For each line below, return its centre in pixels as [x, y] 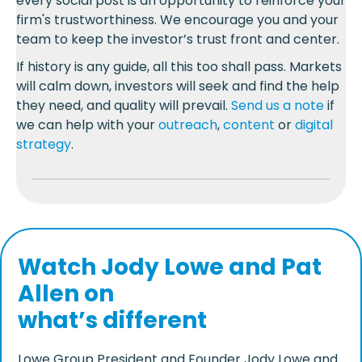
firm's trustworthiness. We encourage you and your [177, 20]
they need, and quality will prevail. [124, 106]
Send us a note [278, 106]
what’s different [112, 321]
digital [314, 125]
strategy [44, 145]
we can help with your [87, 125]
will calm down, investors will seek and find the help [178, 86]
